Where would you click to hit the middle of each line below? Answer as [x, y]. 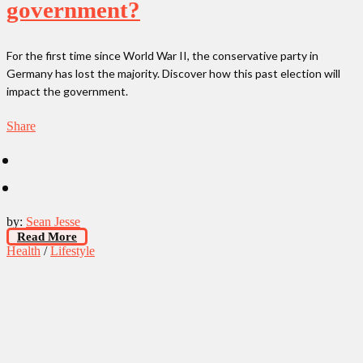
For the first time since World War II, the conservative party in [162, 55]
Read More [47, 236]
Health [23, 250]
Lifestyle [73, 250]
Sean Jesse [53, 221]
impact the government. [67, 91]
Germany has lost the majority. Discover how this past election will [173, 73]
